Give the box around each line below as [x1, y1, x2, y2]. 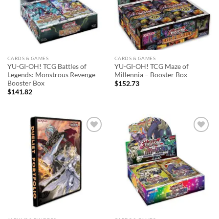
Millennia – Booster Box [114, 70, 187, 79]
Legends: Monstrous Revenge [7, 70, 95, 79]
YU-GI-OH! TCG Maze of [114, 62, 189, 70]
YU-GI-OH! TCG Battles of [7, 62, 87, 70]
